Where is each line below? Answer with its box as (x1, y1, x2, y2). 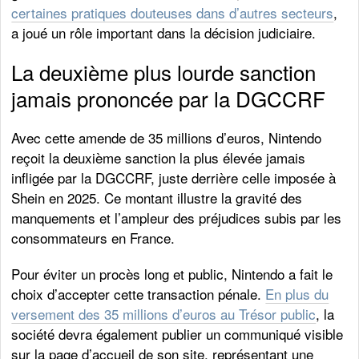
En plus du (265, 284, 329, 305)
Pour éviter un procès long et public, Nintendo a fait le (11, 264, 333, 284)
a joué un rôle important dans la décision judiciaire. (11, 22, 317, 43)
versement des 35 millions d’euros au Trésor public (11, 304, 317, 325)
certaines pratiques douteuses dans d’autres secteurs (11, 2, 334, 23)
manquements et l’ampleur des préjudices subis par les (11, 208, 342, 228)
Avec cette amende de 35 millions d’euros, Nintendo (11, 127, 322, 148)
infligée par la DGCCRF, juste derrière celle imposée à (11, 167, 337, 188)
